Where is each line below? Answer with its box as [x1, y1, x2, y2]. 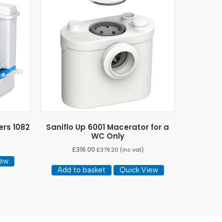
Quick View [119, 166, 158, 175]
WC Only [91, 131, 124, 142]
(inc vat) [118, 146, 144, 154]
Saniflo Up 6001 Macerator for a [46, 122, 169, 133]
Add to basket [57, 166, 106, 175]
